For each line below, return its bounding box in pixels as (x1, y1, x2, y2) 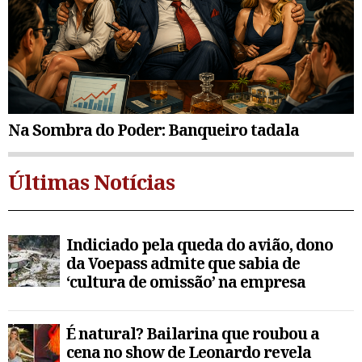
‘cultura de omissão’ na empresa (66, 271, 305, 293)
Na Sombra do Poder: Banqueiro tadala (8, 119, 299, 141)
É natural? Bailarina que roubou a (66, 322, 319, 345)
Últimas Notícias (8, 167, 175, 197)
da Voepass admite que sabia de (66, 252, 300, 275)
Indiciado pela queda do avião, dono (66, 234, 333, 256)
